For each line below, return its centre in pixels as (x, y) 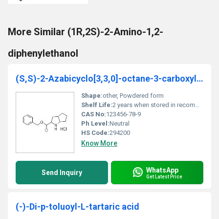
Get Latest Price (164, 176)
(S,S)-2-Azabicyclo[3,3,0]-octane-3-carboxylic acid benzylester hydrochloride (200, 78)
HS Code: (95, 133)
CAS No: (94, 114)
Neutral (120, 123)
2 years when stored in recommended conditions (154, 105)
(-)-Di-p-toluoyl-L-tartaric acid (77, 207)
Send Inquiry (62, 173)
